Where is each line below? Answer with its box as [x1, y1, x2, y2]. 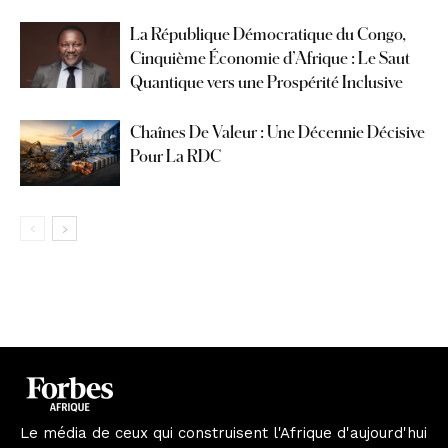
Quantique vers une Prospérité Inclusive [130, 71, 403, 91]
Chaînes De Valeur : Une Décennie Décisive [130, 121, 425, 141]
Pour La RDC [130, 145, 221, 165]
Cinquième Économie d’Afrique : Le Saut [130, 47, 410, 67]
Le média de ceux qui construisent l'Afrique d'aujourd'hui [20, 423, 427, 442]
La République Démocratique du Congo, [130, 23, 406, 43]
